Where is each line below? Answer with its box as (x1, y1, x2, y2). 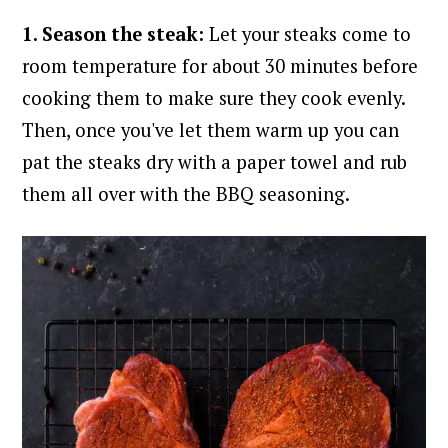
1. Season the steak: (22, 22, 210, 47)
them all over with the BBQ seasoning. (22, 182, 351, 207)
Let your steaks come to (209, 22, 412, 47)
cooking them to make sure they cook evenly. (22, 86, 406, 111)
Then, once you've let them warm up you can (22, 118, 400, 143)
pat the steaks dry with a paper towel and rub (22, 150, 408, 175)
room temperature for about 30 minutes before (22, 54, 419, 79)
